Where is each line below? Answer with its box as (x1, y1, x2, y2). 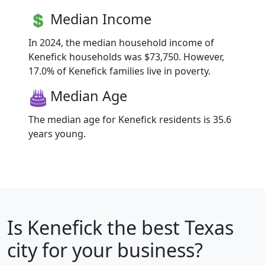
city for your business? (7, 237, 203, 263)
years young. (28, 127, 86, 140)
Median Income (50, 9, 151, 28)
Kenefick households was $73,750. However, (28, 50, 224, 63)
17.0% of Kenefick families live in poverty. (28, 64, 211, 77)
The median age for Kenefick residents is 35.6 (28, 112, 231, 126)
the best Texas (102, 214, 234, 240)
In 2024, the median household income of (28, 35, 214, 49)
